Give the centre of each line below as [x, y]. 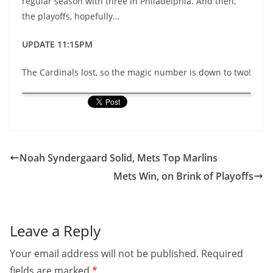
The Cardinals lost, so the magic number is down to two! [136, 72]
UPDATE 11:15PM [57, 44]
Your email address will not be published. [104, 253]
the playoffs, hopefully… [71, 16]
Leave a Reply [55, 231]
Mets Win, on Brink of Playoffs [183, 176]
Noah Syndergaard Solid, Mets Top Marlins [119, 158]
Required [222, 253]
